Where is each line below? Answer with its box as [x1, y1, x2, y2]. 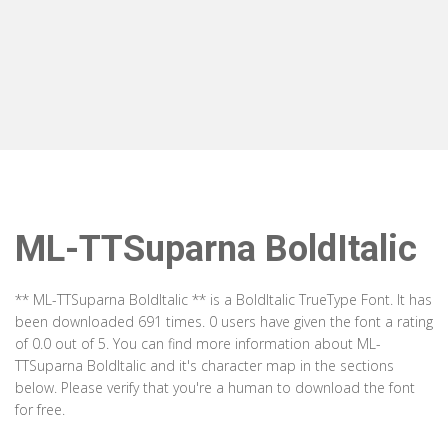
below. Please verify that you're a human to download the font [15, 378, 415, 397]
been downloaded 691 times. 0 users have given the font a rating [15, 312, 433, 331]
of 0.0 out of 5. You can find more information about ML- [15, 334, 381, 353]
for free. [15, 400, 65, 419]
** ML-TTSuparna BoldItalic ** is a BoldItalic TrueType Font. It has [15, 290, 432, 309]
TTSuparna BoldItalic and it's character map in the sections [15, 356, 394, 375]
